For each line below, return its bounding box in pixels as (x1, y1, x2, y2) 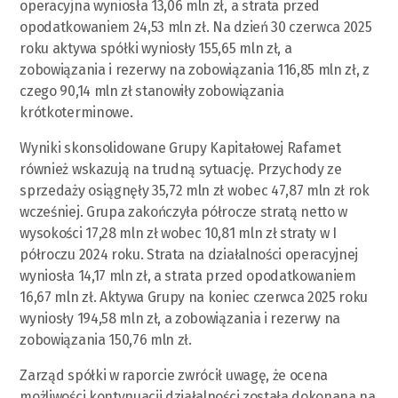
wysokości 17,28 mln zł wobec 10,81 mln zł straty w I (20, 224, 337, 242)
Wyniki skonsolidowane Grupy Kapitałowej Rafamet (20, 139, 341, 156)
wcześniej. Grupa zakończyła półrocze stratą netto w (20, 203, 348, 220)
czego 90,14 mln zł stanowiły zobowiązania (20, 82, 284, 99)
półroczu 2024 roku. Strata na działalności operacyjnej (20, 245, 359, 263)
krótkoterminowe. (20, 103, 133, 121)
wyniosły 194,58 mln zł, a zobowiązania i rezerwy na (20, 309, 341, 327)
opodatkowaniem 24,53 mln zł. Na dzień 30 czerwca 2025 (20, 18, 372, 36)
